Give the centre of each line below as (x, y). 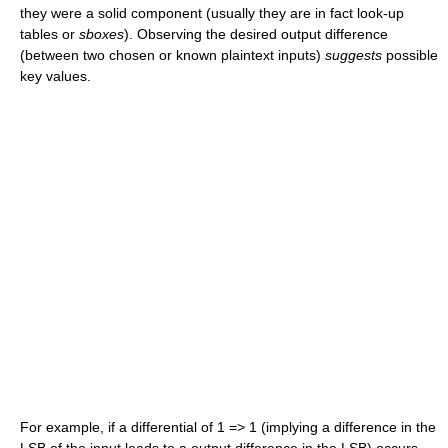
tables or (49, 33)
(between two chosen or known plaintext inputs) (172, 54)
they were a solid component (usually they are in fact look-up (212, 12)
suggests (353, 54)
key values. (55, 75)
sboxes (101, 33)
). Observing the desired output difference (256, 33)
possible (410, 54)
